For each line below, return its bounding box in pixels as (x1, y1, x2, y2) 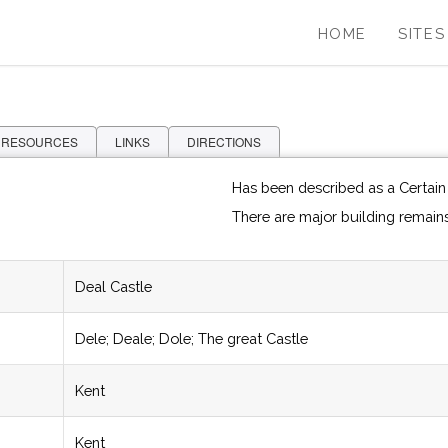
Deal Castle (75, 278, 152, 296)
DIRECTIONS (187, 133, 261, 151)
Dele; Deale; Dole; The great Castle (75, 330, 308, 348)
